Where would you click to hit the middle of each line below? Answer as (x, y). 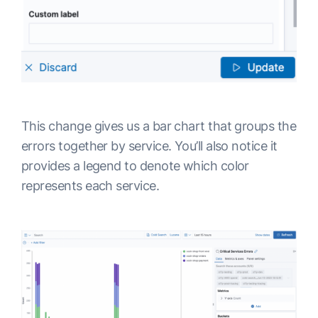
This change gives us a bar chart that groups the (159, 126)
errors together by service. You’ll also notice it (149, 146)
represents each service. (91, 186)
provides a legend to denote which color (135, 166)
